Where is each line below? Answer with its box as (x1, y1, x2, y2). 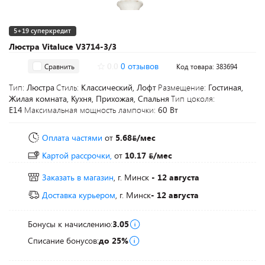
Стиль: (56, 82, 81, 93)
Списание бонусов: (28, 235, 99, 246)
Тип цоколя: (171, 93, 215, 104)
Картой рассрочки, (42, 150, 112, 161)
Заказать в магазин (42, 172, 114, 183)
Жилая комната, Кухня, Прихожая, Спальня (9, 93, 169, 104)
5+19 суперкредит (14, 26, 71, 35)
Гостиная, (208, 82, 243, 93)
